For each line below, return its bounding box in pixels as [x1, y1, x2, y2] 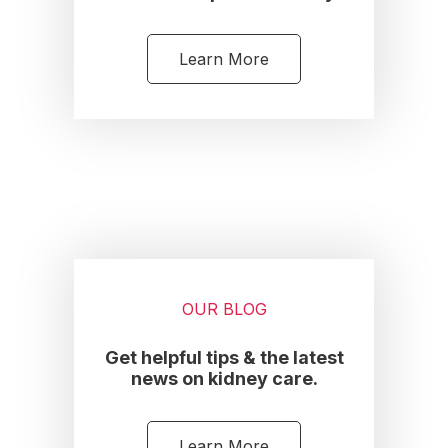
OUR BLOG [181, 299, 267, 320]
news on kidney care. [130, 367, 318, 389]
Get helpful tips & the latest [104, 346, 344, 368]
